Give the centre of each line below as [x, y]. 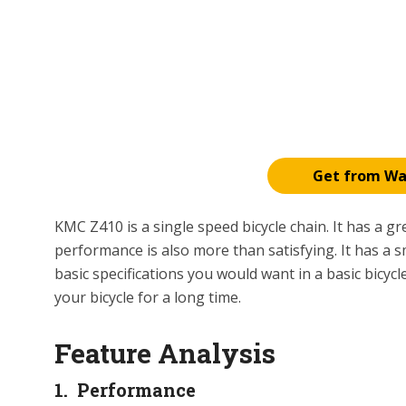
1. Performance [125, 390]
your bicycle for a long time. [148, 297]
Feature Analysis [165, 353]
